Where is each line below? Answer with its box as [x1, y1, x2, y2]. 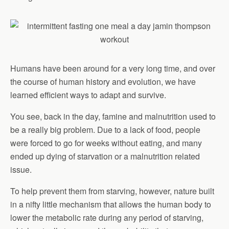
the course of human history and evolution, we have [10, 76, 196, 87]
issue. [10, 164, 32, 175]
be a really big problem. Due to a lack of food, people [10, 124, 200, 135]
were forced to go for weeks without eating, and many [10, 137, 202, 149]
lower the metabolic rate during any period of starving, [10, 212, 203, 223]
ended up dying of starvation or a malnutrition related [10, 150, 200, 162]
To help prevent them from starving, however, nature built [10, 185, 214, 197]
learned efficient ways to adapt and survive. [10, 89, 166, 101]
